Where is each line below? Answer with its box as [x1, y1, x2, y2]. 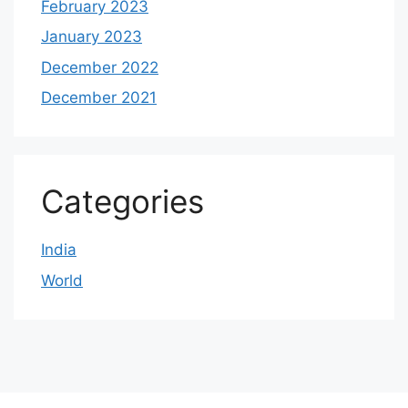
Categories [41, 182, 204, 220]
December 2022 [41, 57, 158, 76]
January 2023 [41, 27, 142, 46]
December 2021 [41, 88, 157, 107]
